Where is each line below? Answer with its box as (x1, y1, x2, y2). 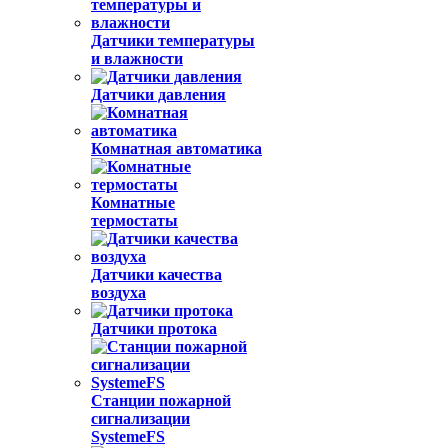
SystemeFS (91, 428, 165, 445)
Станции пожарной (91, 392, 231, 409)
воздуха (91, 284, 146, 301)
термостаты (91, 212, 178, 229)
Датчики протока (91, 320, 217, 337)
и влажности (91, 50, 183, 67)
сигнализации (91, 410, 190, 427)
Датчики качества (91, 266, 222, 283)
